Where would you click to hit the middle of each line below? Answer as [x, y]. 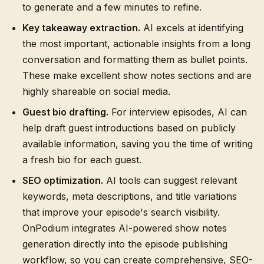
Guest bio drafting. [65, 112]
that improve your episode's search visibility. [121, 212]
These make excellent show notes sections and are [137, 75]
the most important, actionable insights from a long [136, 44]
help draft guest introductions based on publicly [129, 128]
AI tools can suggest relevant [170, 180]
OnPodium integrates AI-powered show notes [125, 228]
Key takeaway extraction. [81, 28]
